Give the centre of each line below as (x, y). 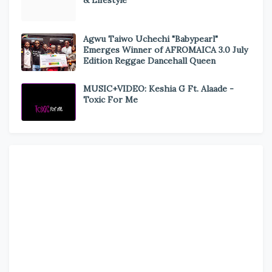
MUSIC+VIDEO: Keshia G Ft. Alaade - (158, 89)
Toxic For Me (110, 100)
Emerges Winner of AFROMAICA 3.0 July (165, 50)
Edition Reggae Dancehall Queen (149, 61)
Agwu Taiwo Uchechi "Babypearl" (151, 39)
